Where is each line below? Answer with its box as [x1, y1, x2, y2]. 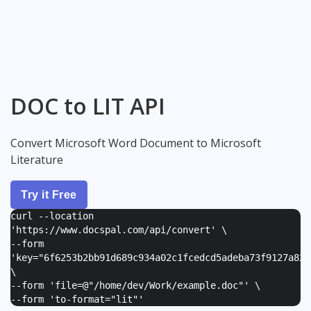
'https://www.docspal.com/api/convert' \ [10, 224, 227, 235]
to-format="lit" [55, 293, 138, 305]
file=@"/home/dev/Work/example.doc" [55, 279, 244, 291]
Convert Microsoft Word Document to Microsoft [10, 135, 261, 151]
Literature [10, 151, 63, 167]
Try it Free [21, 188, 77, 201]
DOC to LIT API [10, 91, 165, 121]
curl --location [10, 210, 94, 221]
